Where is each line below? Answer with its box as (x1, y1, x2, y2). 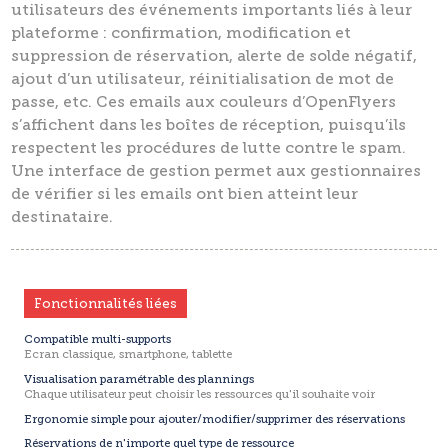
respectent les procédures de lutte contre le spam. (11, 138, 407, 157)
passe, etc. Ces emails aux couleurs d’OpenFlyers (11, 92, 397, 111)
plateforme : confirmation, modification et (11, 23, 352, 42)
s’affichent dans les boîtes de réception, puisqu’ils (11, 115, 407, 134)
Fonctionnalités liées (34, 295, 177, 311)
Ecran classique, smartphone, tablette (24, 346, 232, 361)
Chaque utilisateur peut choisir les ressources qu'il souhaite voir (24, 387, 375, 402)
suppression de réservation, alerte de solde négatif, (11, 46, 418, 65)
